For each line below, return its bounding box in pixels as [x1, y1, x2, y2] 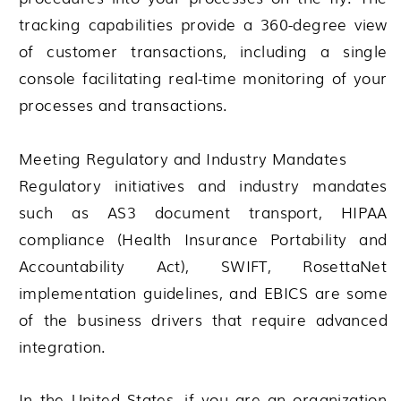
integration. [19, 334, 107, 357]
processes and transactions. [19, 92, 228, 115]
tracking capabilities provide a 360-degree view [19, 12, 388, 35]
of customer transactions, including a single [19, 38, 388, 62]
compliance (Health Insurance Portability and [19, 226, 388, 250]
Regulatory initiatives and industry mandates [19, 173, 388, 196]
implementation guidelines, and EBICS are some [19, 280, 388, 303]
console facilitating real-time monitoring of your [19, 65, 388, 89]
